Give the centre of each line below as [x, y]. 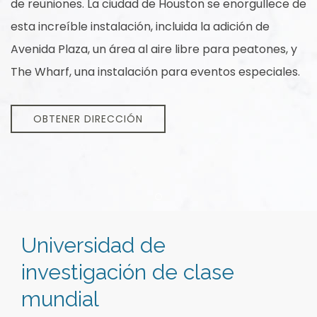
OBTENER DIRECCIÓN [88, 119]
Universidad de [93, 245]
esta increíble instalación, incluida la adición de [140, 27]
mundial [60, 299]
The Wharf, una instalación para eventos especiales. [155, 72]
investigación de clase [128, 272]
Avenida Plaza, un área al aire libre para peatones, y [154, 49]
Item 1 [178, 205]
